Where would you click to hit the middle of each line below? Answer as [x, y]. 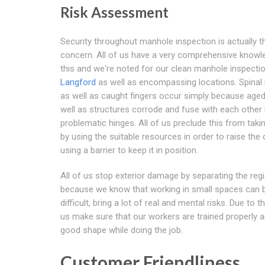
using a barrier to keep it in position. [129, 150]
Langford [78, 82]
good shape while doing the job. [122, 230]
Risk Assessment [114, 12]
